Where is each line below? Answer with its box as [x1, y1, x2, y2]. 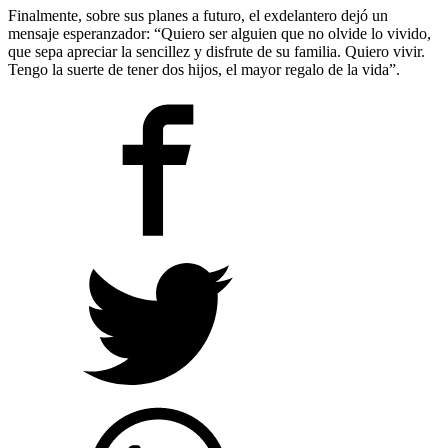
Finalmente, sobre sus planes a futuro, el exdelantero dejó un [8, 6, 388, 24]
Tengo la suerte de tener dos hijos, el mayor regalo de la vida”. [8, 60, 400, 78]
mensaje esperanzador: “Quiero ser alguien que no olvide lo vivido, [8, 24, 431, 42]
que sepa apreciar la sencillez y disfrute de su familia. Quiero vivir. [8, 42, 425, 60]
